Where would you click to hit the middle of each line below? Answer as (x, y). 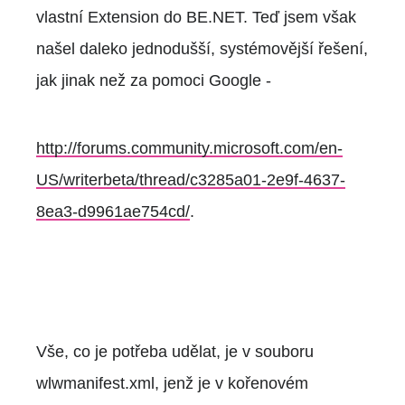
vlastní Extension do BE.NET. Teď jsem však (196, 17)
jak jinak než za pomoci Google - (154, 80)
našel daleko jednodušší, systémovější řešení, (202, 48)
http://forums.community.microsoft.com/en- (189, 148)
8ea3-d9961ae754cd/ (113, 211)
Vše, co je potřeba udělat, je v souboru (175, 351)
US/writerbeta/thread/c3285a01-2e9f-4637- (191, 179)
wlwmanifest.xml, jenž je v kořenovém (172, 383)
